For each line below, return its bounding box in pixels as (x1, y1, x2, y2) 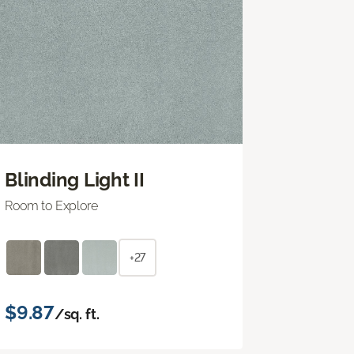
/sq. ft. (54, 305, 100, 322)
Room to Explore (5, 198, 98, 213)
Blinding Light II (5, 168, 145, 191)
